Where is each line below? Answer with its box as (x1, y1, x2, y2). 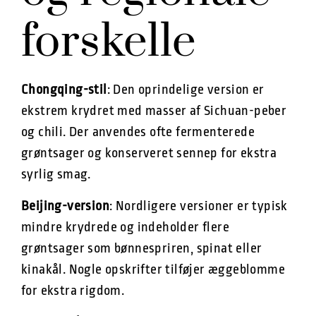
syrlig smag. (21, 166, 91, 183)
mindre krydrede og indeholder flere (21, 219, 229, 235)
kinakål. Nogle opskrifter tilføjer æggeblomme (21, 261, 285, 277)
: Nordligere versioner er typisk (109, 197, 288, 214)
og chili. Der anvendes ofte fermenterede (21, 124, 255, 140)
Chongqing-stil (21, 82, 107, 98)
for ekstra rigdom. (21, 282, 125, 298)
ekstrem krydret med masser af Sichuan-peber (21, 103, 287, 119)
